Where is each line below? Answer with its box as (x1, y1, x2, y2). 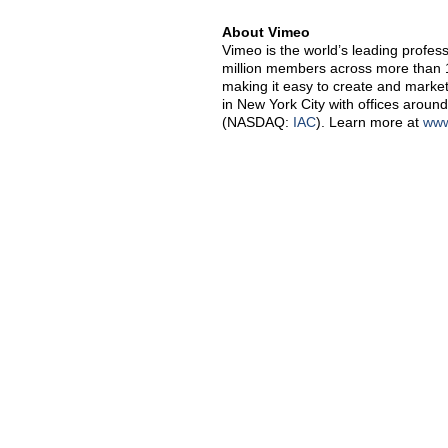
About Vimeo (222, 24, 310, 40)
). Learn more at (316, 114, 423, 130)
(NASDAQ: (222, 114, 293, 130)
